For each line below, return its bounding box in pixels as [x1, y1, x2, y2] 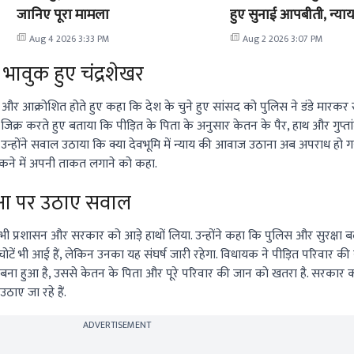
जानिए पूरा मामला [16, 3, 109, 28]
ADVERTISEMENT [82, 317, 151, 333]
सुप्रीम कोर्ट [229, 24, 284, 49]
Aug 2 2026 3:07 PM [242, 31, 323, 47]
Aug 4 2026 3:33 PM [28, 31, 110, 47]
